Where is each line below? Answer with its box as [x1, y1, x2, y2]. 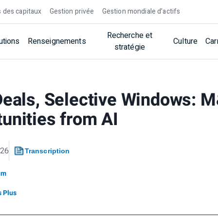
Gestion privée [49, 6, 94, 17]
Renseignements [27, 36, 86, 47]
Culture [173, 36, 198, 47]
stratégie [114, 41, 145, 53]
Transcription [25, 147, 70, 155]
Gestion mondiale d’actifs [102, 6, 181, 17]
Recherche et [107, 30, 153, 41]
